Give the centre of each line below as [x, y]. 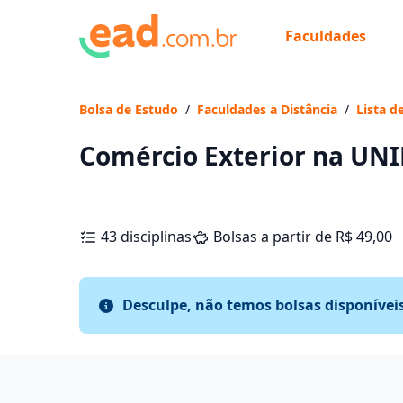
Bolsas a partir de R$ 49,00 [303, 237]
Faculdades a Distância [267, 109]
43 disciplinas [146, 237]
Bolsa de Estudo [129, 109]
